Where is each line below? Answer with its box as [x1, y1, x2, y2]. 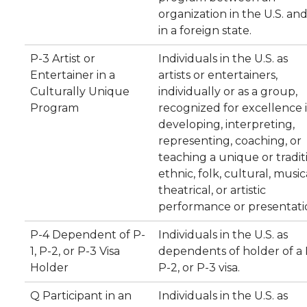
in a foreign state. [158, 24, 251, 37]
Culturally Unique [30, 85, 130, 98]
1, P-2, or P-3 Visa [30, 245, 120, 258]
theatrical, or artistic [158, 184, 266, 197]
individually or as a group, [158, 85, 297, 98]
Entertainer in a [30, 69, 115, 82]
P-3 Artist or [30, 52, 95, 65]
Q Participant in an [30, 289, 132, 302]
